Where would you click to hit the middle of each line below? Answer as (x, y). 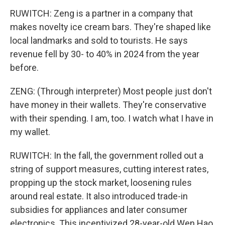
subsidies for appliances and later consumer (99, 210)
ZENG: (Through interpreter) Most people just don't (111, 91)
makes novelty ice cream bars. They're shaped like (110, 27)
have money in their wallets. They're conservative (108, 105)
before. (24, 68)
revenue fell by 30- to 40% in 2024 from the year (105, 54)
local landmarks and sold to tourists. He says (99, 40)
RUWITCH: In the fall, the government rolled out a (107, 155)
